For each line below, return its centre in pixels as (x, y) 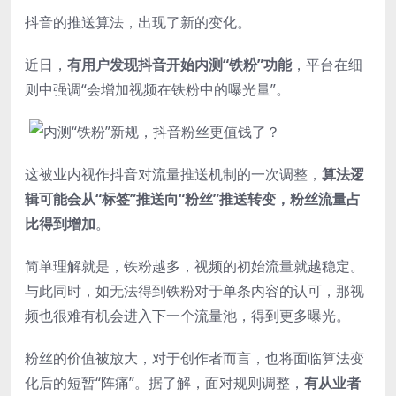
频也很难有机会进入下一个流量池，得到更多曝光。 (187, 315)
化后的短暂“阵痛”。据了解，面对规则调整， (164, 382)
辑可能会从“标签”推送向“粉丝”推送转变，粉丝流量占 (193, 198)
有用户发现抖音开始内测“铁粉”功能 (179, 64)
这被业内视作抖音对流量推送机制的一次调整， (173, 174)
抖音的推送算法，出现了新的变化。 (138, 22)
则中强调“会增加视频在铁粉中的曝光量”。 (157, 89)
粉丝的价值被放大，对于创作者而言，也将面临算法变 (194, 358)
